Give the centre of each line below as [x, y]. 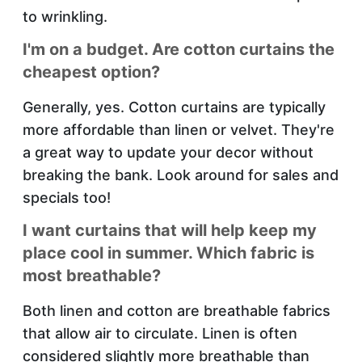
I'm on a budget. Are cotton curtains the [179, 49]
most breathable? [92, 275]
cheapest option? [91, 72]
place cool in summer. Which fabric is [168, 253]
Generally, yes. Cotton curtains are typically [174, 107]
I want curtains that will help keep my [170, 230]
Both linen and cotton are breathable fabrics [177, 310]
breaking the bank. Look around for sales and [181, 175]
